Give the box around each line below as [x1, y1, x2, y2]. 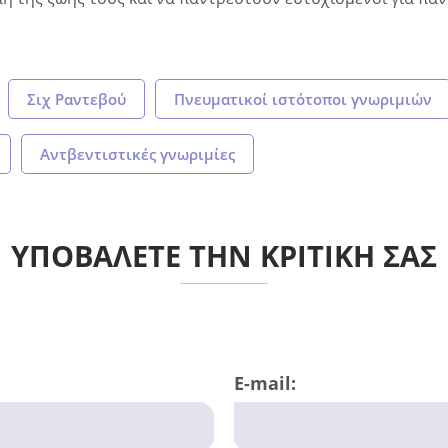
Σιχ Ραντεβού [27, 88, 126, 109]
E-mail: [234, 371, 296, 396]
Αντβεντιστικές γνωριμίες [40, 143, 235, 164]
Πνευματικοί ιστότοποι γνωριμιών [174, 88, 432, 109]
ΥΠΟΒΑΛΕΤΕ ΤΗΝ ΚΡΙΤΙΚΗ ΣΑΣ [11, 235, 437, 275]
